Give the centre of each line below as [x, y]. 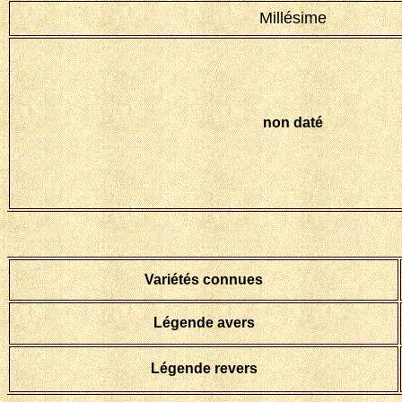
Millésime [293, 18]
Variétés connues [204, 280]
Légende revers [204, 368]
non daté [293, 122]
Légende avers [204, 323]
